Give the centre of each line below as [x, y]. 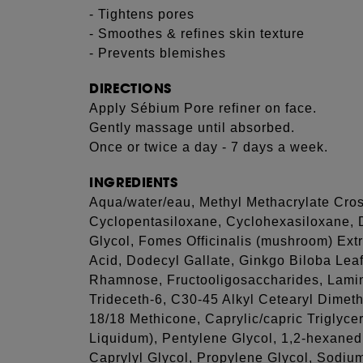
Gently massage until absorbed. [192, 128]
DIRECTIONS [130, 89]
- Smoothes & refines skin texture [197, 34]
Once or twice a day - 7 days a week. [209, 147]
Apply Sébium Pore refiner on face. [203, 108]
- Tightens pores [142, 14]
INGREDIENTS [134, 183]
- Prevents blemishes [158, 53]
